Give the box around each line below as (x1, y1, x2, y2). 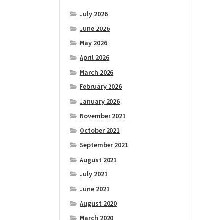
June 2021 (80, 184, 110, 193)
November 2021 (80, 111, 126, 120)
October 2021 (80, 126, 120, 135)
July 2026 (80, 9, 108, 19)
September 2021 (80, 140, 129, 149)
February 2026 (80, 82, 122, 91)
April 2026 (80, 53, 110, 62)
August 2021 (80, 155, 117, 164)
